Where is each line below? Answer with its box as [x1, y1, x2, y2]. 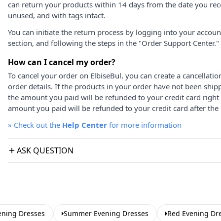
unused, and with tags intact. [8, 10, 106, 20]
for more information [107, 120, 182, 130]
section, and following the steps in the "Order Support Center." [8, 38, 219, 48]
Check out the [14, 120, 62, 130]
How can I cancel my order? [8, 57, 115, 68]
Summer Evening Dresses [64, 209, 148, 218]
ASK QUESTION [17, 145, 74, 156]
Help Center [62, 120, 107, 130]
